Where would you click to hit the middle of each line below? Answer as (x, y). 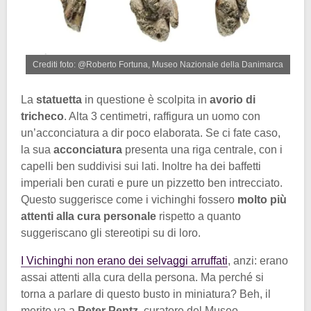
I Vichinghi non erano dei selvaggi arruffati (124, 261)
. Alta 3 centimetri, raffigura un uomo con (162, 117)
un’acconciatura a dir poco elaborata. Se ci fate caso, (151, 133)
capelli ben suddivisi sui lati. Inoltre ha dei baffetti (141, 167)
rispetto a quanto (199, 217)
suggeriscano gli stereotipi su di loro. (111, 233)
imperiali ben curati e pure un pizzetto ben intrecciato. (152, 183)
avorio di (233, 100)
